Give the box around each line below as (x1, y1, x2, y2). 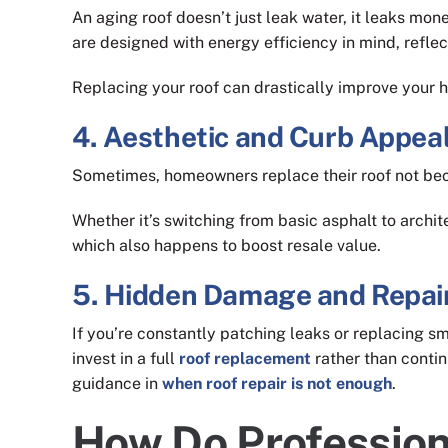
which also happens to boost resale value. (72, 235, 381, 255)
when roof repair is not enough (162, 374, 392, 394)
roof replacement (179, 349, 311, 369)
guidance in (72, 374, 162, 394)
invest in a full (72, 349, 179, 369)
